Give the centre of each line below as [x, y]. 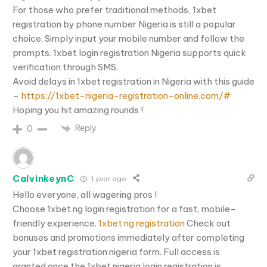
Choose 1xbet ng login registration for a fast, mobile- [124, 209]
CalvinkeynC [44, 178]
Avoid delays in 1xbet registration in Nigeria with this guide [133, 81]
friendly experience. [55, 223]
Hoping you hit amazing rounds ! [78, 110]
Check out [208, 223]
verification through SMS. [65, 67]
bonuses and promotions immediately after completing [128, 238]
